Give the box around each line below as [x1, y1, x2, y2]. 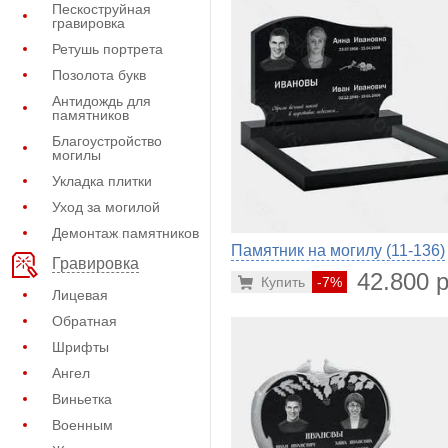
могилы [52, 147, 101, 163]
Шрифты [52, 339, 109, 355]
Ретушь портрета [52, 41, 163, 57]
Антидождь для [52, 93, 151, 109]
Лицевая [52, 287, 108, 303]
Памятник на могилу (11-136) [231, 242, 445, 260]
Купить [261, 274, 305, 291]
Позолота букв [52, 67, 146, 83]
